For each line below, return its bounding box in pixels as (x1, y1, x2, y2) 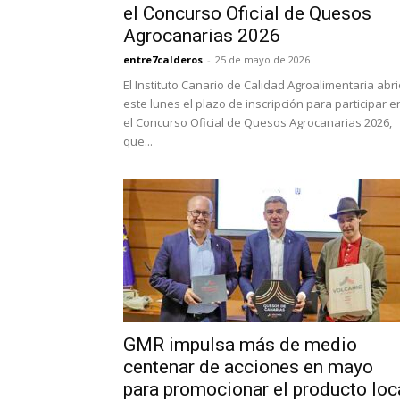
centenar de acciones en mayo (123, 356, 373, 378)
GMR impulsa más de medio (123, 334, 357, 355)
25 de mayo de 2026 (215, 53, 310, 66)
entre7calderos (123, 53, 203, 66)
